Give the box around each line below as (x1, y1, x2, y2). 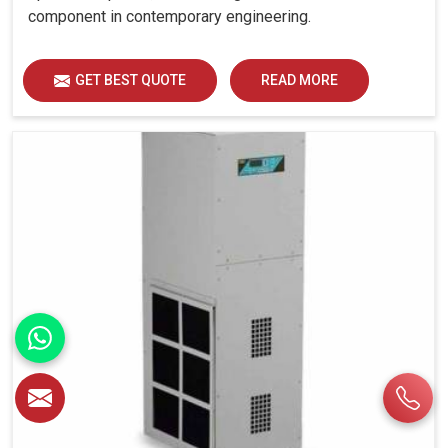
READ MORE (261, 71, 338, 88)
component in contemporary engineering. (28, 6, 311, 26)
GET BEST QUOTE (75, 71, 186, 88)
